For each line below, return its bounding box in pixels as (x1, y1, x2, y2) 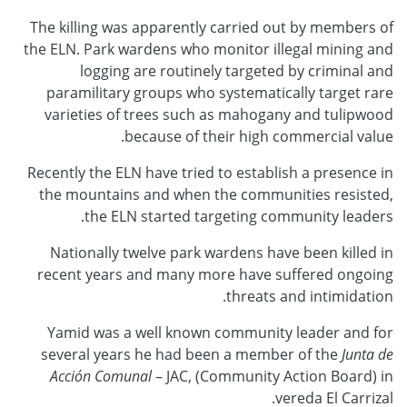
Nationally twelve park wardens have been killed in (50, 242, 393, 263)
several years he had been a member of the (41, 343, 342, 364)
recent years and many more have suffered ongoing (37, 263, 393, 284)
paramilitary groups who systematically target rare (46, 82, 393, 103)
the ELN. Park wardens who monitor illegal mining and (24, 38, 393, 59)
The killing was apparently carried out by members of (30, 16, 393, 37)
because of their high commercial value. (124, 125, 393, 146)
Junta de (342, 343, 393, 364)
